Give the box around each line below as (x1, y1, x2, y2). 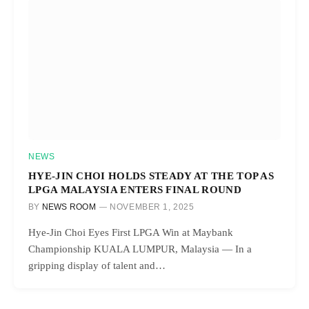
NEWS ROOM (41, 201, 96, 212)
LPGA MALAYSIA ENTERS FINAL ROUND (28, 183, 241, 195)
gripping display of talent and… (28, 259, 166, 271)
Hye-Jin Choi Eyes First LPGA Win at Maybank (28, 226, 233, 238)
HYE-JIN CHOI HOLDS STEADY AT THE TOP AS (28, 169, 275, 181)
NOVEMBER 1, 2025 (110, 201, 195, 212)
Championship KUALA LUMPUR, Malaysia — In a (28, 243, 252, 255)
